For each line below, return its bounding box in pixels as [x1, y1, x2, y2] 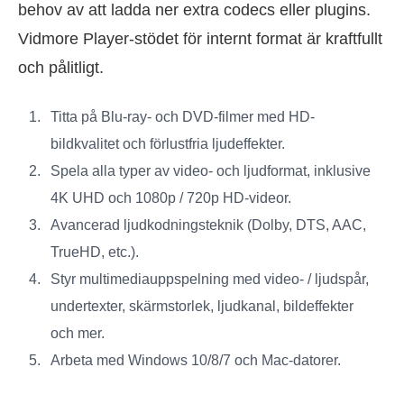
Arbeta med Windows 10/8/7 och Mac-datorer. [50, 353, 341, 369]
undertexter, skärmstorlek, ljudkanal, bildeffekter [50, 298, 353, 315]
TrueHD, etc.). [50, 244, 139, 261]
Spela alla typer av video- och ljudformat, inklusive [50, 163, 371, 179]
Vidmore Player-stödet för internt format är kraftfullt [18, 30, 382, 49]
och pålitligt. [18, 59, 104, 78]
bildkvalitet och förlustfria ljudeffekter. [50, 136, 285, 152]
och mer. [50, 326, 105, 342]
